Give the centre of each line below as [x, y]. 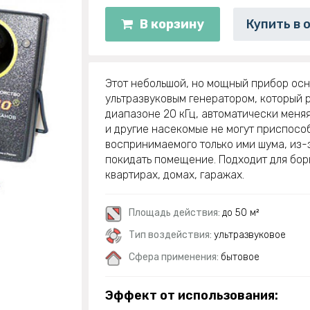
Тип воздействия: [171, 235]
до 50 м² [241, 213]
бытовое [240, 257]
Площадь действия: [175, 213]
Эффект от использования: [192, 296]
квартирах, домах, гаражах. [175, 175]
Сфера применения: [175, 257]
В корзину [172, 25]
